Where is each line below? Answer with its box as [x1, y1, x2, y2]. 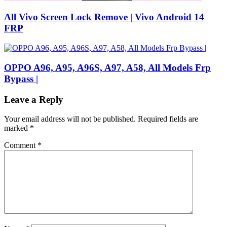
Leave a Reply [4, 94, 63, 105]
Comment [4, 141, 37, 150]
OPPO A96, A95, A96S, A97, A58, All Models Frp [4, 62, 211, 73]
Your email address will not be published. [4, 115, 136, 124]
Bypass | [4, 73, 38, 84]
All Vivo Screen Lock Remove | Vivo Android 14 [4, 12, 204, 23]
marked [4, 124, 30, 133]
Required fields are [138, 115, 198, 124]
